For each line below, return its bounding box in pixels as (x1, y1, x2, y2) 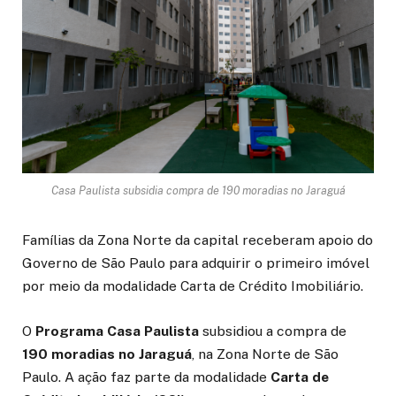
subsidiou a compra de (199, 322, 346, 339)
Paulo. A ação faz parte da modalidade (22, 368, 270, 385)
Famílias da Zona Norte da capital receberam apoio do (22, 232, 373, 249)
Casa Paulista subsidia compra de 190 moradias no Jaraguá (50, 184, 346, 198)
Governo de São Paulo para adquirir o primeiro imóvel (22, 255, 369, 272)
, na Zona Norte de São (192, 345, 339, 362)
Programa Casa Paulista (35, 322, 199, 339)
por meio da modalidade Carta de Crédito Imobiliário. (22, 278, 363, 295)
